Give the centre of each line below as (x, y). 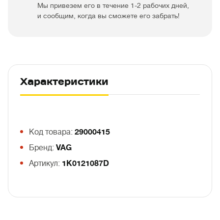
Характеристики (64, 82)
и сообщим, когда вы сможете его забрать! (109, 16)
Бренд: (42, 148)
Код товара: (52, 132)
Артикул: (45, 164)
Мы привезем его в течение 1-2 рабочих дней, (113, 5)
